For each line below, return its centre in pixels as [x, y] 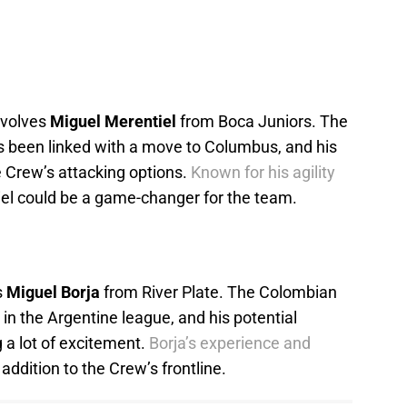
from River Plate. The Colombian [218, 293]
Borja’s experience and [230, 343]
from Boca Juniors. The [262, 122]
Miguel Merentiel [113, 122]
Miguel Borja [53, 293]
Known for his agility [263, 173]
